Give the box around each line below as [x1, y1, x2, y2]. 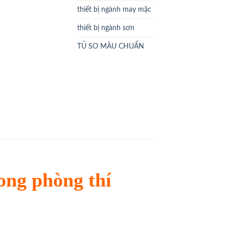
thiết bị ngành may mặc [77, 6, 151, 14]
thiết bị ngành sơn [77, 24, 134, 32]
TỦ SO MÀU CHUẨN [77, 42, 144, 51]
